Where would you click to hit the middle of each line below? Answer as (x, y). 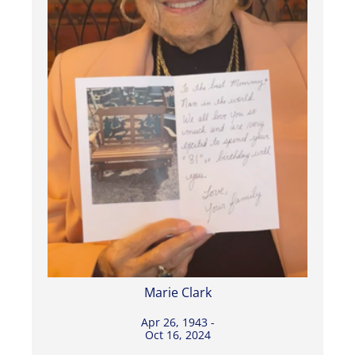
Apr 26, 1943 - (177, 323)
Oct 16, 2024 (177, 335)
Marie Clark (177, 293)
